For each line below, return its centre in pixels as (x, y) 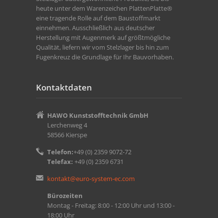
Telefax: (60, 161)
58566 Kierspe (67, 135)
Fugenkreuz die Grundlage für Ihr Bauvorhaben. (105, 57)
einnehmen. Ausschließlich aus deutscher (95, 27)
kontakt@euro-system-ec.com (91, 178)
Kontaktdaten (64, 87)
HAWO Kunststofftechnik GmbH (98, 115)
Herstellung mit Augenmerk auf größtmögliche (103, 37)
